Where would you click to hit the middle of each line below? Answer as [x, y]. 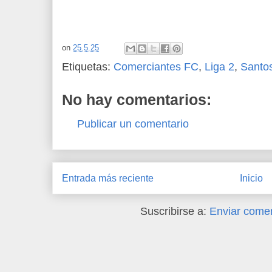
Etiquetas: [88, 66]
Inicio [251, 178]
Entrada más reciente [108, 178]
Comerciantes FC [156, 66]
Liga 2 [219, 66]
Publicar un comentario [133, 124]
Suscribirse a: [175, 211]
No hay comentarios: [137, 99]
